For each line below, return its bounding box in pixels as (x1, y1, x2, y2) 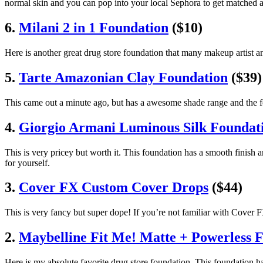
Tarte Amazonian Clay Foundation (19, 69, 228, 85)
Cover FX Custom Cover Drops (19, 180, 208, 195)
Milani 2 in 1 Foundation (19, 19, 168, 35)
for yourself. (5, 157, 50, 168)
